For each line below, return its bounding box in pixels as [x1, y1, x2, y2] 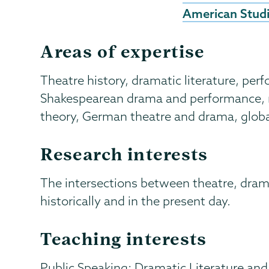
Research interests [40, 144, 208, 165]
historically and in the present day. [40, 193, 231, 208]
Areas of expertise [40, 41, 205, 62]
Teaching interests [40, 228, 207, 249]
